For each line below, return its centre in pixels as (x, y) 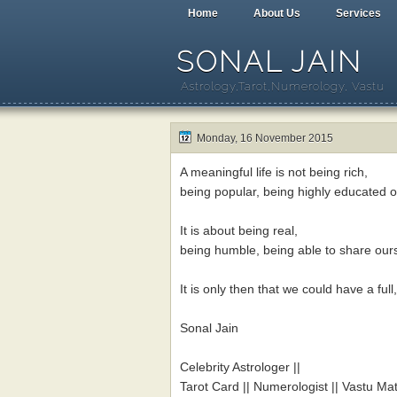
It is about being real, (239, 230)
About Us (277, 13)
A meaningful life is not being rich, (274, 172)
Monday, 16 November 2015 (265, 138)
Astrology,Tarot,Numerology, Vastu (283, 86)
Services (358, 13)
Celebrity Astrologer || (240, 367)
